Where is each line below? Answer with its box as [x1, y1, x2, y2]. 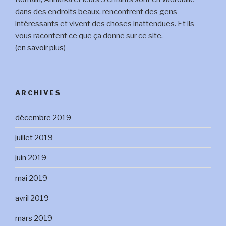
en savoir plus [17, 43, 64, 53]
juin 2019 [15, 153, 46, 162]
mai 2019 [15, 173, 47, 183]
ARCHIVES [15, 88, 61, 97]
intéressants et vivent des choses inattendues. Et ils [15, 19, 194, 29]
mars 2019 [15, 213, 52, 223]
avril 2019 [15, 193, 49, 203]
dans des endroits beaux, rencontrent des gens [15, 7, 177, 17]
